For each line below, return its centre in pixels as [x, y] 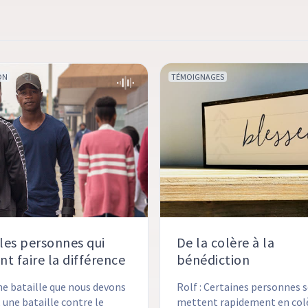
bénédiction [213, 260]
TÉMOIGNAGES [197, 77]
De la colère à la [225, 243]
